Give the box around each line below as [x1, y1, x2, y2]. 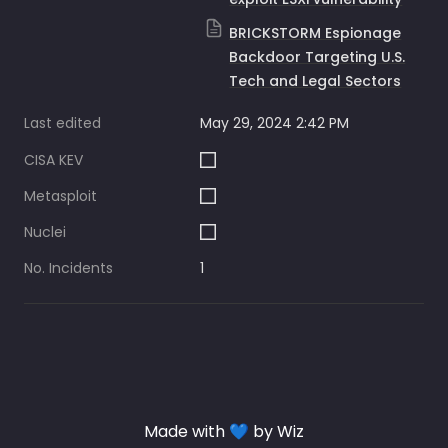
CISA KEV [24, 150, 83, 170]
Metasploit [24, 186, 97, 206]
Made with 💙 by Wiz [144, 420, 304, 443]
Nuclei [24, 222, 66, 242]
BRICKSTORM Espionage [229, 23, 402, 43]
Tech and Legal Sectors [229, 71, 402, 91]
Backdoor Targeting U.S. [229, 47, 406, 67]
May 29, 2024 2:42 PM [200, 113, 349, 133]
